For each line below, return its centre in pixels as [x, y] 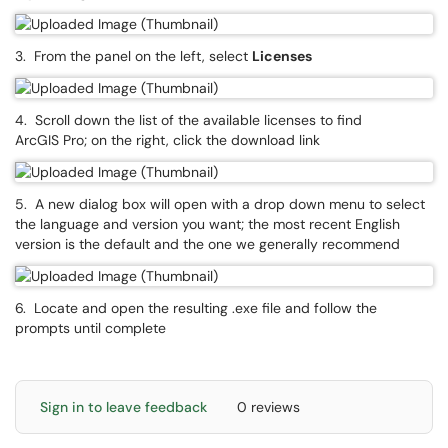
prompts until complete [90, 328]
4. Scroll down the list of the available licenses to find [188, 120]
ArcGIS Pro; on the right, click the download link [167, 140]
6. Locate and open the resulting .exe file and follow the [196, 308]
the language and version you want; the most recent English [207, 224]
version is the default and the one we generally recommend [207, 244]
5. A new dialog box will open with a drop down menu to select [220, 204]
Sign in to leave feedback [123, 407]
